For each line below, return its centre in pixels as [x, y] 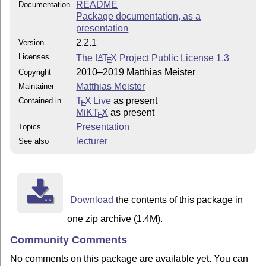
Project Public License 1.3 [173, 58]
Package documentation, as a [139, 16]
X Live [98, 100]
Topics [30, 126]
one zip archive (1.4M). [115, 218]
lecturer [92, 141]
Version [31, 42]
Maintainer [37, 86]
